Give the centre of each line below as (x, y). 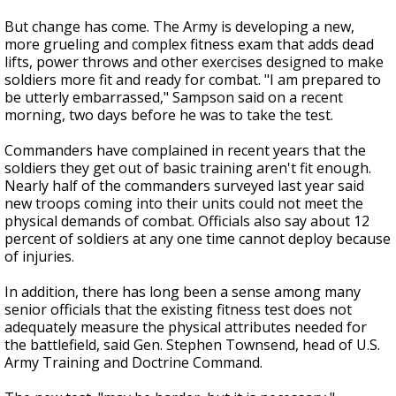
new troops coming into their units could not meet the (184, 203)
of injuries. (39, 256)
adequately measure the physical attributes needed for (186, 327)
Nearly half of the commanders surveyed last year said (184, 186)
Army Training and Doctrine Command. (133, 362)
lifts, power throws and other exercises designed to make (194, 62)
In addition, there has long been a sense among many (183, 292)
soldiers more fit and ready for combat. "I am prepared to (193, 80)
